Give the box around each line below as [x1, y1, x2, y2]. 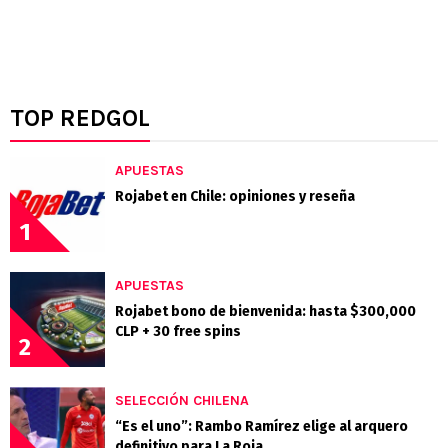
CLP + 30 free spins [115, 323, 241, 341]
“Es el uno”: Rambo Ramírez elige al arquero [115, 418, 408, 436]
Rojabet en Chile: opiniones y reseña [115, 188, 355, 206]
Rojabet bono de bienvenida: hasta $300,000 [115, 303, 416, 321]
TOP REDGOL [10, 104, 150, 133]
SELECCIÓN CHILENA [115, 392, 249, 410]
